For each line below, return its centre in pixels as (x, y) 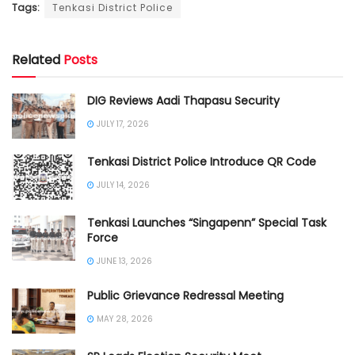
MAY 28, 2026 (124, 319)
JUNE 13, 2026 (123, 261)
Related (36, 59)
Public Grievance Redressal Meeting (185, 296)
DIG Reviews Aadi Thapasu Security (183, 100)
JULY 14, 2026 (122, 185)
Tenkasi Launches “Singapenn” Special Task (207, 223)
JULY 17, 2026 (122, 124)
